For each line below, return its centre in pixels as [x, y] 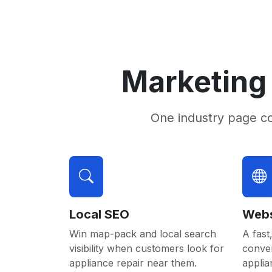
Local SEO [99, 214]
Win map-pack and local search [143, 234]
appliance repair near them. [133, 263]
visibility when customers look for [147, 248]
